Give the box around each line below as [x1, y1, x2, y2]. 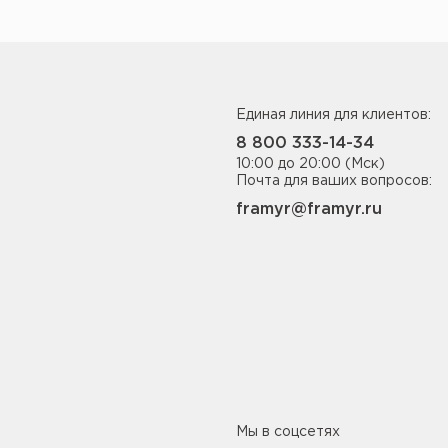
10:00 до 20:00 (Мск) [236, 158, 385, 170]
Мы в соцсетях [236, 426, 340, 438]
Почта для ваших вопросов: [236, 175, 432, 187]
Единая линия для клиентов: [236, 109, 431, 121]
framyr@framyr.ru [236, 202, 382, 217]
